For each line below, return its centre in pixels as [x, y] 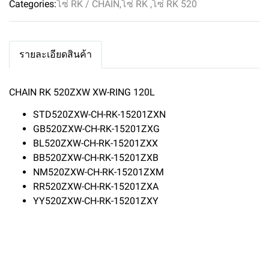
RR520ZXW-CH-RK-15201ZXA [96, 186]
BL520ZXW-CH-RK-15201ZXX [95, 143]
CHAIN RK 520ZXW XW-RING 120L [82, 92]
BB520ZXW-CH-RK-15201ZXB [96, 158]
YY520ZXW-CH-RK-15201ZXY [96, 201]
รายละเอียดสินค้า [56, 54]
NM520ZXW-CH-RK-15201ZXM [98, 172]
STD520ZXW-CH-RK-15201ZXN [99, 114]
